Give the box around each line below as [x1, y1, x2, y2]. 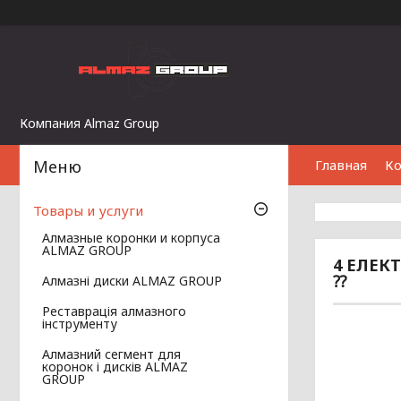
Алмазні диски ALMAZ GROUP [42, 272, 222, 290]
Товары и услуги [33, 201, 143, 220]
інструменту [42, 315, 117, 333]
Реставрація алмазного [42, 303, 186, 320]
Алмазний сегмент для [42, 346, 181, 363]
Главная [315, 156, 367, 174]
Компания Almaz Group [20, 115, 159, 132]
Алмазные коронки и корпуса [42, 229, 220, 247]
